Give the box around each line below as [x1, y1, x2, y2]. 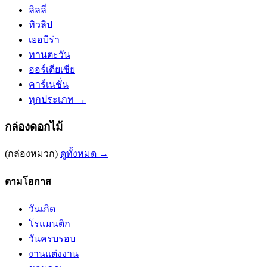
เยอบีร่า [29, 35, 60, 45]
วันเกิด [29, 204, 55, 214]
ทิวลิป [29, 20, 52, 30]
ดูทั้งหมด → [60, 148, 108, 159]
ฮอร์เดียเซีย [29, 64, 75, 75]
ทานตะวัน [29, 49, 70, 60]
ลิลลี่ [29, 5, 46, 15]
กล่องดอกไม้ [5, 120, 63, 133]
